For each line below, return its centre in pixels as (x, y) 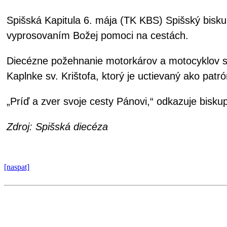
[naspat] (17, 167)
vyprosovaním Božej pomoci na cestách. (98, 35)
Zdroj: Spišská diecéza (57, 126)
